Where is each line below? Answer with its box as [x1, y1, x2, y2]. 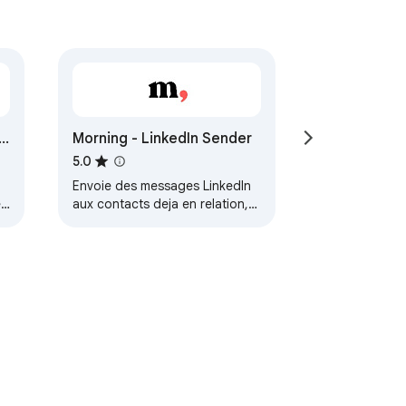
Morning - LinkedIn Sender [72, 130, 252, 149]
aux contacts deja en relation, [72, 196, 248, 213]
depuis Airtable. [72, 214, 165, 231]
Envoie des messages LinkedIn [72, 178, 251, 195]
